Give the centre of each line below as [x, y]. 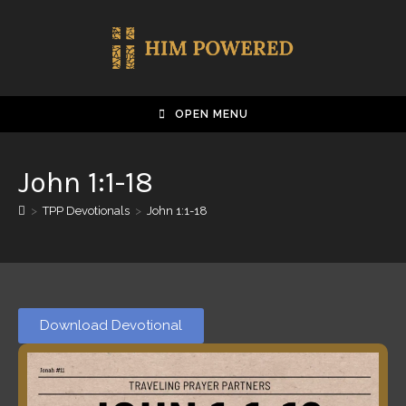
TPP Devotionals [86, 211]
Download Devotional [111, 325]
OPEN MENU [211, 114]
